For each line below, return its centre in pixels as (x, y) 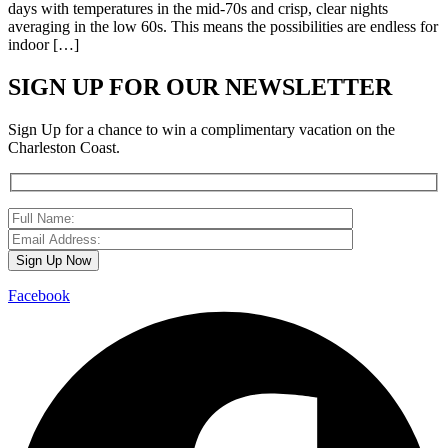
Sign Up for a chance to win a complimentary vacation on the (201, 129)
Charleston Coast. (64, 147)
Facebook (39, 296)
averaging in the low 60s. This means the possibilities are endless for (223, 26)
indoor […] (43, 44)
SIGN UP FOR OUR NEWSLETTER (200, 86)
